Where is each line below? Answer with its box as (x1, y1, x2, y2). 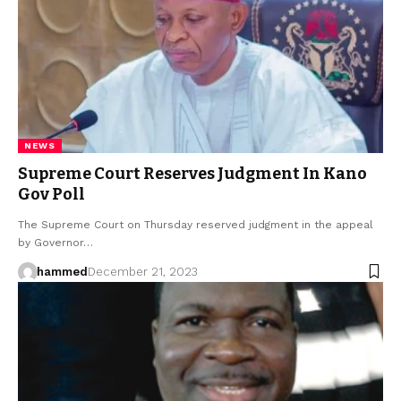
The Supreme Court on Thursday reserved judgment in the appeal (18, 218, 373, 231)
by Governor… (18, 235, 93, 249)
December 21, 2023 (87, 264, 198, 278)
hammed (36, 264, 88, 278)
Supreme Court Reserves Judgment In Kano (18, 163, 367, 183)
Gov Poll (18, 183, 85, 204)
